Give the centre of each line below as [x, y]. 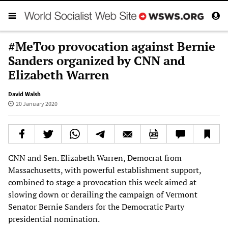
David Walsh [24, 94]
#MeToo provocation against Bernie [112, 46]
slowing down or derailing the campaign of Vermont [103, 194]
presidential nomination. [54, 219]
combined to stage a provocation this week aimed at [102, 182]
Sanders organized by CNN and [96, 60]
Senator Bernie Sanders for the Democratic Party [96, 206]
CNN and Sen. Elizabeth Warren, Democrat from [95, 158]
